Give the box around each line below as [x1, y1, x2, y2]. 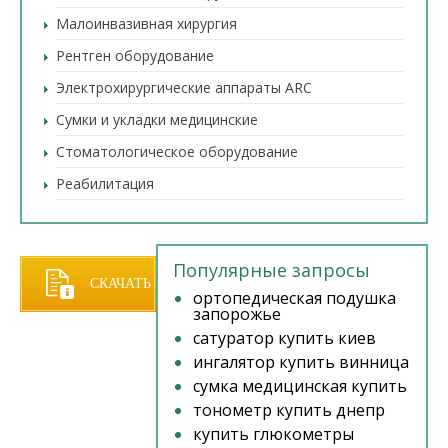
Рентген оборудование [56, 46, 214, 65]
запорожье [193, 303, 281, 325]
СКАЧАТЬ [90, 276, 151, 291]
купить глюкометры [193, 423, 354, 445]
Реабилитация [56, 174, 154, 193]
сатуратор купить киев [193, 327, 376, 349]
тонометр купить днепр [193, 399, 385, 421]
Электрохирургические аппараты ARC [56, 78, 312, 97]
